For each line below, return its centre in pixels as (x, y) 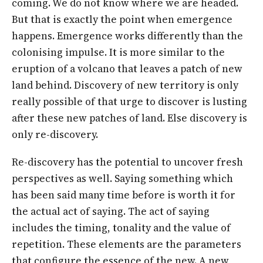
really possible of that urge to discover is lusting (129, 102)
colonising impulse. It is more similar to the (118, 53)
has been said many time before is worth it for (124, 195)
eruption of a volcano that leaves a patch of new (127, 69)
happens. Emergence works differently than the (127, 36)
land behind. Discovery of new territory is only (125, 85)
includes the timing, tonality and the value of (121, 227)
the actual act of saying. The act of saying (111, 211)
